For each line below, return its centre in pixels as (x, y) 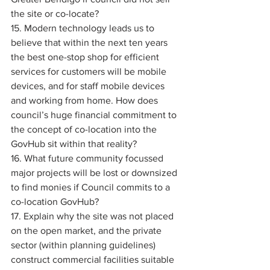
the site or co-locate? (56, 14)
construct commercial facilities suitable (94, 259)
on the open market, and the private (87, 231)
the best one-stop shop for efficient (86, 57)
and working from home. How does (86, 100)
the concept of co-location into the (85, 129)
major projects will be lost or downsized (95, 173)
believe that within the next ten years (90, 42)
